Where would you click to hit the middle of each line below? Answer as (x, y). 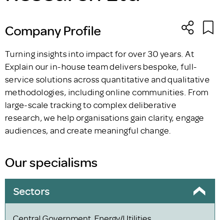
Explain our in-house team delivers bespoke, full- (101, 66)
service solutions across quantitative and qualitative (108, 79)
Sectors (31, 191)
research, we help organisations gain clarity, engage (105, 117)
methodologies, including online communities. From (107, 92)
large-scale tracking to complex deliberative (91, 104)
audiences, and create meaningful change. (88, 130)
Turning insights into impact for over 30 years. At (100, 53)
